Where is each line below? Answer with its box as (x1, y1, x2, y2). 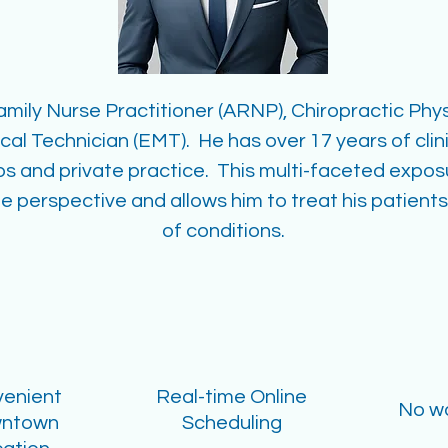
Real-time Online (156, 387, 308, 407)
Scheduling (181, 413, 282, 433)
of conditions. (162, 221, 285, 241)
